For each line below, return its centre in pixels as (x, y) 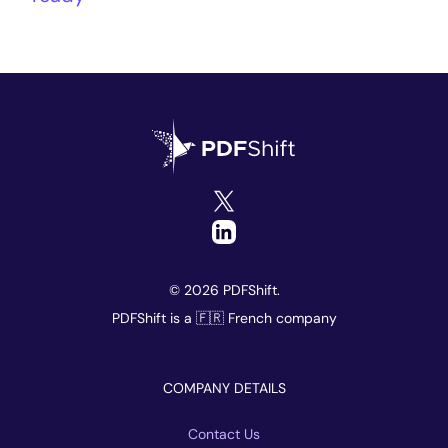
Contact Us (224, 434)
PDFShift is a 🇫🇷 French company (224, 318)
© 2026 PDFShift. (224, 290)
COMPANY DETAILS (224, 388)
